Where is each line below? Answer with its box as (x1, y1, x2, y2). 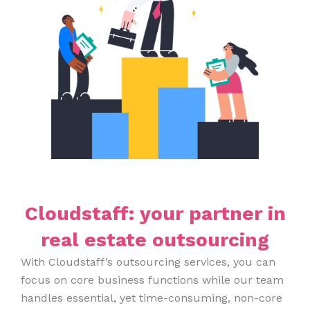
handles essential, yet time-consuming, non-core (21, 291, 282, 304)
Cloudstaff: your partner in (24, 201, 286, 225)
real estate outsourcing (41, 228, 269, 251)
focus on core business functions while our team (21, 273, 284, 286)
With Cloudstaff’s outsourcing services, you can (21, 255, 275, 268)
